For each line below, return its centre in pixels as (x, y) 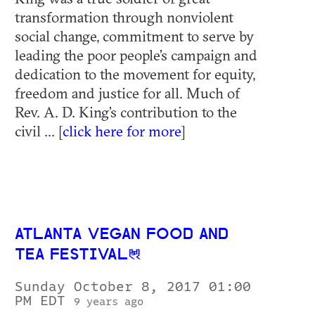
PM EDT (44, 301)
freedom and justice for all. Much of (127, 93)
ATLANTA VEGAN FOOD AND (122, 236)
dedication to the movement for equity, (135, 74)
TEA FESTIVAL (71, 256)
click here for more (122, 131)
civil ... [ (39, 131)
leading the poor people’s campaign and (136, 55)
